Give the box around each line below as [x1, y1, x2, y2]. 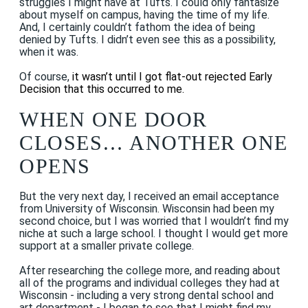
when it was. [19, 45, 78, 58]
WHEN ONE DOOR [19, 107, 208, 131]
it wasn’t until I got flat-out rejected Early [69, 69, 272, 83]
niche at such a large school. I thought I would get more [19, 226, 288, 240]
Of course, [19, 69, 69, 83]
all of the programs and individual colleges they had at [19, 276, 280, 289]
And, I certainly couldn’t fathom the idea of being [19, 20, 255, 34]
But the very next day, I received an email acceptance [19, 189, 279, 203]
